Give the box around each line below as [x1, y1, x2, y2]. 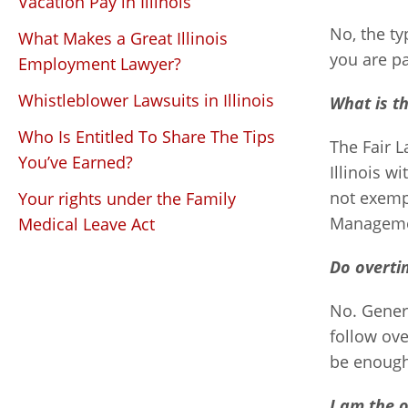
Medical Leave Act [18, 213, 155, 235]
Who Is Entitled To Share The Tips [18, 126, 275, 148]
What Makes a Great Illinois [18, 27, 228, 49]
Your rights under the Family [18, 188, 236, 209]
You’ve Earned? [18, 151, 133, 173]
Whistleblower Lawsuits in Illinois [18, 89, 274, 111]
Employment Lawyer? [18, 53, 181, 75]
